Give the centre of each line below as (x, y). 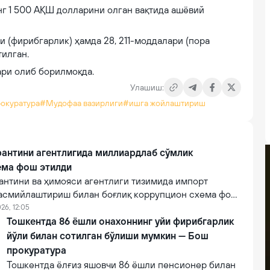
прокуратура (36, 250)
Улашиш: (147, 87)
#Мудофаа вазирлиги (81, 103)
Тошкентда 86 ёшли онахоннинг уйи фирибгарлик (120, 221)
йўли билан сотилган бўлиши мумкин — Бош (108, 236)
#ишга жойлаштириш (164, 103)
